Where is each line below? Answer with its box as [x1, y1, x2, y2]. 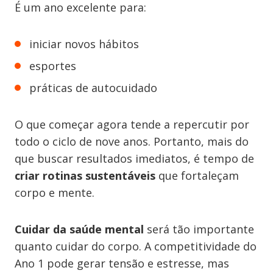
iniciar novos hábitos [29, 37, 139, 51]
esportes [29, 58, 76, 73]
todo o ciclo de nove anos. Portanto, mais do [15, 134, 249, 149]
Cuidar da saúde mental [15, 222, 144, 236]
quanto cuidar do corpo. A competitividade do [15, 239, 257, 253]
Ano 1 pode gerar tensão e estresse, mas [15, 256, 229, 271]
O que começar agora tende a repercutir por [15, 117, 249, 132]
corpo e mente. [15, 185, 94, 200]
